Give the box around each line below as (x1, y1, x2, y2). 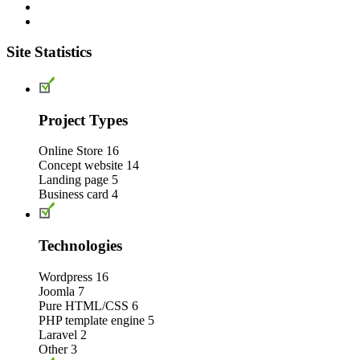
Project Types (39, 111, 128, 129)
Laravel (39, 327, 77, 342)
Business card (39, 187, 108, 202)
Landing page (39, 173, 108, 187)
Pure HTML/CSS (39, 298, 129, 313)
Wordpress (39, 269, 92, 284)
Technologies (39, 237, 122, 255)
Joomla (39, 284, 75, 298)
